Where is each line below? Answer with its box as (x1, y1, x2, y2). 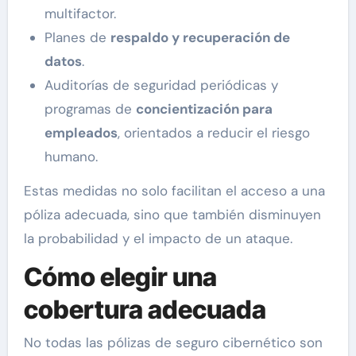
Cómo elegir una (23, 261, 217, 292)
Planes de (44, 28, 110, 46)
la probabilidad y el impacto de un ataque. (23, 229, 292, 247)
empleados (44, 123, 118, 141)
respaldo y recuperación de (110, 28, 290, 46)
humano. (44, 147, 98, 165)
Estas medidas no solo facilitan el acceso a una (23, 181, 325, 199)
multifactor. (44, 4, 116, 22)
